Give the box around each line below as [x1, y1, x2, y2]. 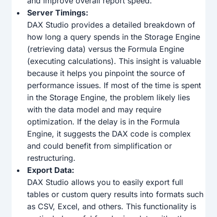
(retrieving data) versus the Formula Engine [27, 44, 184, 54]
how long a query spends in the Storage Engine [27, 32, 200, 42]
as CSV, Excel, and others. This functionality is [27, 201, 196, 212]
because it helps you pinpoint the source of [27, 68, 185, 78]
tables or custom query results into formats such [27, 189, 203, 200]
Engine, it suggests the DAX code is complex [27, 129, 191, 139]
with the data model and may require [27, 105, 161, 115]
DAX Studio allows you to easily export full [27, 177, 183, 187]
